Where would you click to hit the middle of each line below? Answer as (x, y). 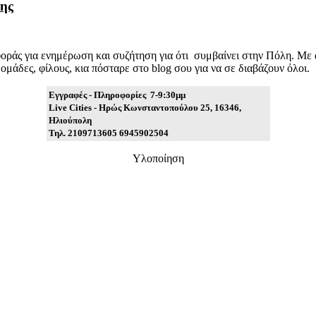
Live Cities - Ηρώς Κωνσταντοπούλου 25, (131, 107)
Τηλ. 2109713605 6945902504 (108, 133)
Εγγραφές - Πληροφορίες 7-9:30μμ (117, 95)
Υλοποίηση (158, 158)
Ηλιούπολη (70, 120)
